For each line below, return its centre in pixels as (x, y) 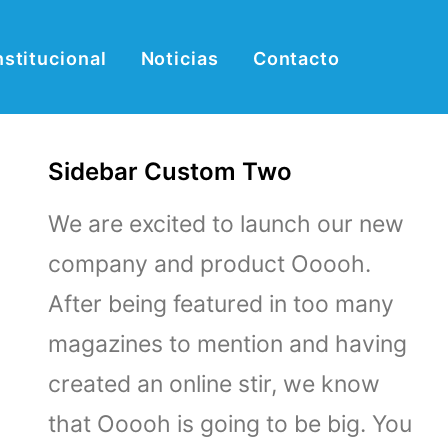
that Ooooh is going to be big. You (230, 424)
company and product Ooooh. (209, 264)
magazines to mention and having (227, 344)
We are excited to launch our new (226, 224)
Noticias (179, 59)
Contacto (296, 59)
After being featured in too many (221, 304)
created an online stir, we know (214, 384)
